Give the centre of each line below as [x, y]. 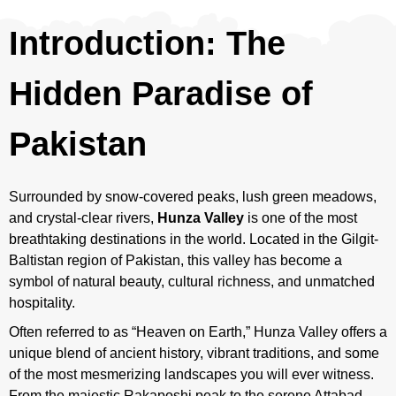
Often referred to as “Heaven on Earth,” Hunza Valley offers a [198, 331]
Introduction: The [147, 43]
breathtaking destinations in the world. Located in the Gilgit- [194, 239]
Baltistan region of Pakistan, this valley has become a [175, 260]
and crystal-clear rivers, [83, 217]
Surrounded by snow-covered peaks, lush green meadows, [193, 196]
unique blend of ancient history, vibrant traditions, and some [194, 353]
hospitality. [42, 302]
